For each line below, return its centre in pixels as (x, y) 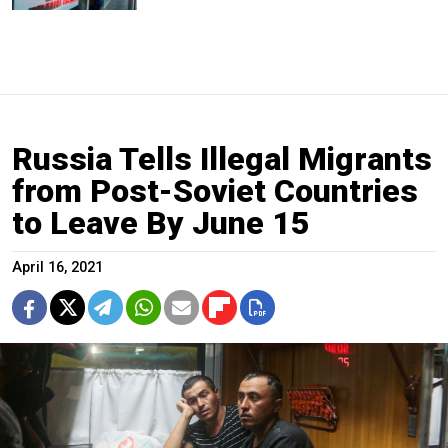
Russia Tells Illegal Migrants (222, 159)
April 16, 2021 (57, 268)
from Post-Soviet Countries (215, 191)
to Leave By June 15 (161, 223)
